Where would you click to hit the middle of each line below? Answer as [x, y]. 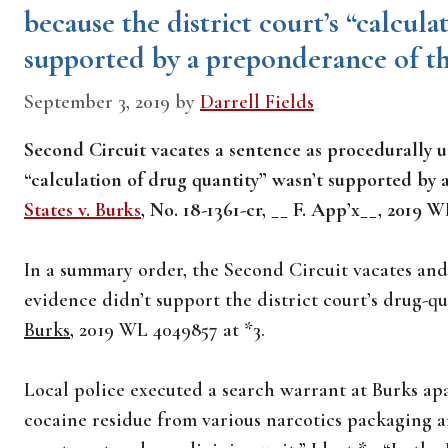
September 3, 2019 [97, 102]
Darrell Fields [257, 102]
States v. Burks [82, 210]
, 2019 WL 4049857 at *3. [167, 330]
